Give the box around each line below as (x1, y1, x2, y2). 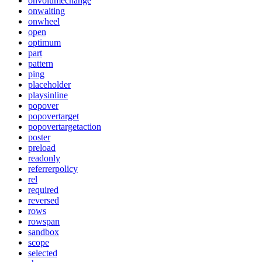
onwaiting (28, 5, 65, 16)
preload (28, 142, 56, 153)
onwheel (28, 16, 60, 26)
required (28, 184, 58, 195)
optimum (28, 37, 61, 47)
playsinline (28, 89, 68, 100)
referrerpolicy (28, 163, 78, 174)
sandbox (28, 226, 59, 237)
